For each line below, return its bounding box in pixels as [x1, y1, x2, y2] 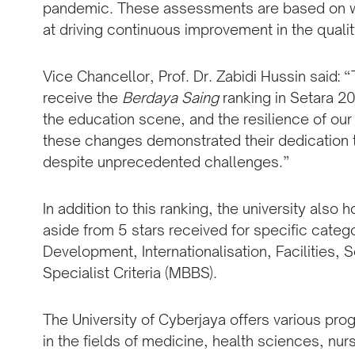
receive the [42, 89, 122, 107]
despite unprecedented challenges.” [42, 153, 290, 171]
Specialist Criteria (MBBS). [42, 264, 217, 282]
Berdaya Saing [121, 89, 219, 107]
